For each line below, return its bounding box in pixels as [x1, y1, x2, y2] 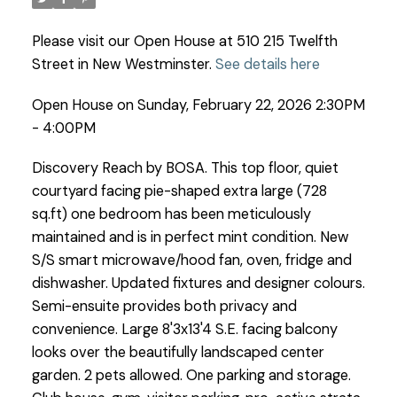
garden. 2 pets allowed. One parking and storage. [31, 366, 351, 385]
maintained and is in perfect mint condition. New [31, 228, 349, 247]
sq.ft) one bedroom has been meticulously [31, 205, 311, 224]
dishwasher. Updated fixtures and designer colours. [31, 274, 365, 293]
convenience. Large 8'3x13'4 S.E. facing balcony [31, 320, 338, 339]
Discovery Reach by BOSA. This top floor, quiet [31, 159, 339, 178]
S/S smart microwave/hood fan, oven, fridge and [31, 251, 352, 270]
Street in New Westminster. [31, 54, 215, 74]
